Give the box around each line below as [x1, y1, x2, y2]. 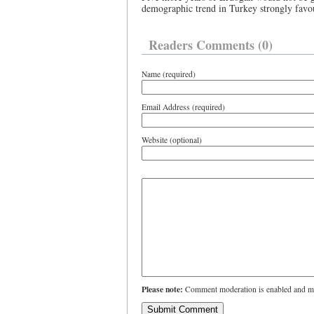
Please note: [142, 283, 183, 295]
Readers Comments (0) [149, 36, 273, 54]
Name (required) [142, 69, 196, 79]
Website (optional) [142, 135, 202, 145]
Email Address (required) [142, 102, 225, 112]
